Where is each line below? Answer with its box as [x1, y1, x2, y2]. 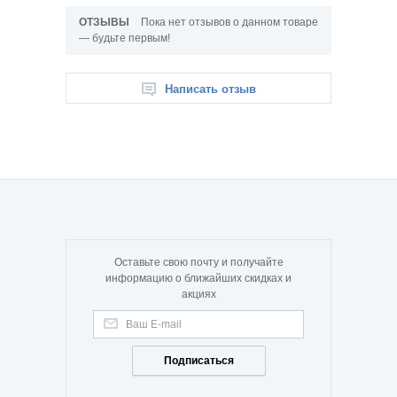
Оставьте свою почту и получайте [113, 256, 284, 269]
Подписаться [163, 354, 234, 368]
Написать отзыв [164, 82, 256, 97]
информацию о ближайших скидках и [105, 272, 292, 285]
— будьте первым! [79, 32, 170, 45]
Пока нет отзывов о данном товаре [141, 16, 318, 29]
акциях [181, 288, 216, 301]
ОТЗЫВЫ [79, 16, 132, 29]
